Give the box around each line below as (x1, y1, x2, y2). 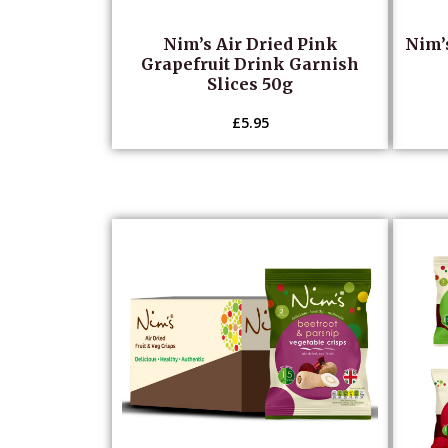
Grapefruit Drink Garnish (141, 53, 360, 74)
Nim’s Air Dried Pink (162, 33, 338, 54)
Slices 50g (207, 73, 294, 94)
